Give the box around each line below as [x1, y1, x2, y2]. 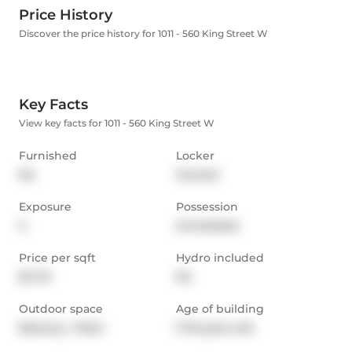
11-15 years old [176, 321, 253, 335]
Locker [176, 148, 214, 163]
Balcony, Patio [19, 321, 104, 335]
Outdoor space [19, 302, 103, 317]
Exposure [19, 200, 71, 214]
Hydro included [176, 251, 264, 266]
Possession [176, 200, 238, 214]
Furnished [19, 148, 77, 163]
